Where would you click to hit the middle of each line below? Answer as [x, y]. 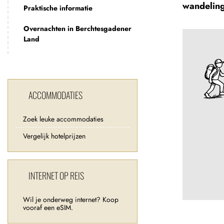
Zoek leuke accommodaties [63, 119]
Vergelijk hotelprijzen [54, 136]
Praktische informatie [58, 8]
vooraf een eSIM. [48, 207]
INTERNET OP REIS [56, 175]
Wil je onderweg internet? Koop [71, 199]
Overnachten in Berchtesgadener [77, 28]
